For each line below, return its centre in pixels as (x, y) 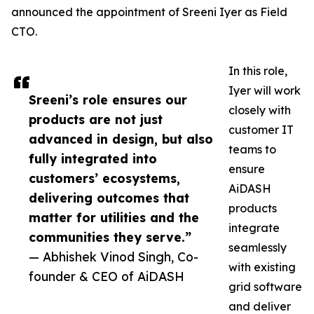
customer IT (261, 130)
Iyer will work (265, 91)
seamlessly (258, 248)
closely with (260, 110)
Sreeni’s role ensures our (108, 100)
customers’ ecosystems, (104, 178)
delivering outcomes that (109, 198)
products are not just (96, 120)
